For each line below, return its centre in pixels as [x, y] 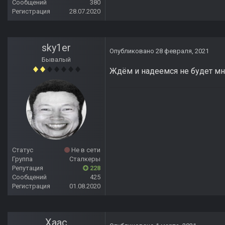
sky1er [56, 48]
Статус [23, 150]
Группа [22, 159]
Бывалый [56, 60]
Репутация [28, 168]
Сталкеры [85, 159]
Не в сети [85, 150]
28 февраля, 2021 [182, 51]
